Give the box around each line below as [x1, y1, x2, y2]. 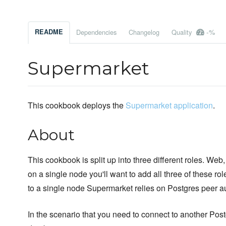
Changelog [129, 27, 159, 37]
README [35, 27, 63, 37]
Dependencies [76, 27, 117, 37]
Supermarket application [126, 99, 213, 111]
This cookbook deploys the [28, 99, 126, 111]
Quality [172, 27, 194, 37]
